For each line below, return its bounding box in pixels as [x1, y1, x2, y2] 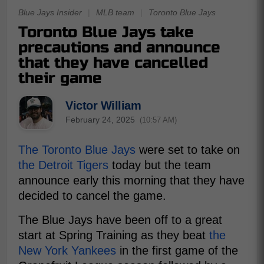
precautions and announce [18, 38, 220, 57]
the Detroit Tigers [18, 159, 108, 171]
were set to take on [136, 143, 240, 156]
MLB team [96, 8, 134, 17]
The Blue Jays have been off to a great [18, 213, 222, 226]
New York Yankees [18, 244, 116, 257]
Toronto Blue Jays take [18, 23, 194, 41]
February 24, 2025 [65, 114, 135, 124]
